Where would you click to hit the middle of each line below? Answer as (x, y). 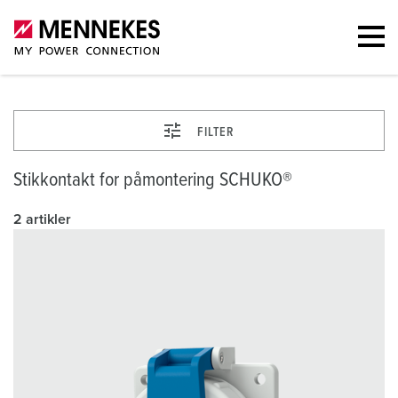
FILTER (215, 132)
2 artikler (42, 219)
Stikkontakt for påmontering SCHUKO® (153, 180)
